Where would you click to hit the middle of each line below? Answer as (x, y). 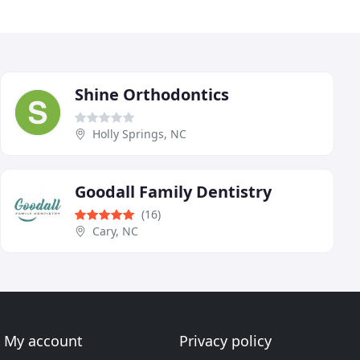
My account (44, 341)
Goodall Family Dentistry (173, 191)
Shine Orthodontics (152, 94)
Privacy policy (225, 341)
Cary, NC (115, 231)
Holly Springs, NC (139, 133)
